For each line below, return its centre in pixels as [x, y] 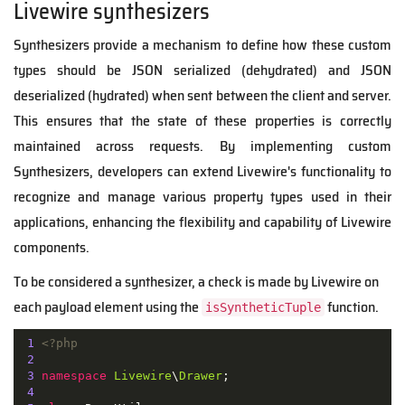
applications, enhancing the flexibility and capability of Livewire [202, 222]
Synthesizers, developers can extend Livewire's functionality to [202, 172]
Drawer [200, 375]
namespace [74, 375]
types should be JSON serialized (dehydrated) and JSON [202, 71]
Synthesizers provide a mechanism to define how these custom [202, 45]
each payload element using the [108, 307]
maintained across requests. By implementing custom [202, 146]
